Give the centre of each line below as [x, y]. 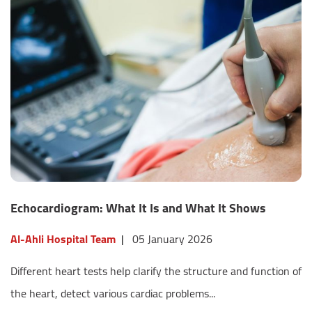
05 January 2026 [172, 239]
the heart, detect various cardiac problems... [113, 294]
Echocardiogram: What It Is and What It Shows [138, 208]
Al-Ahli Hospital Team [63, 239]
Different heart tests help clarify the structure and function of [156, 271]
